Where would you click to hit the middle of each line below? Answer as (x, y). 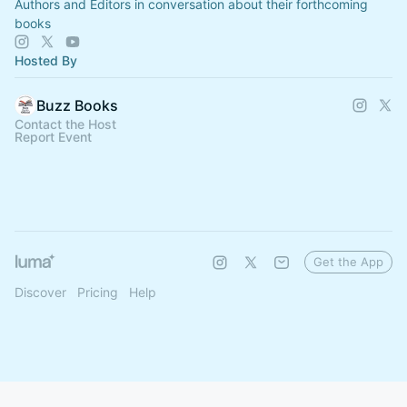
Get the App (348, 261)
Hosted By (46, 60)
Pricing (98, 292)
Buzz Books (77, 105)
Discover (40, 292)
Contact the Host (65, 124)
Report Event (53, 136)
